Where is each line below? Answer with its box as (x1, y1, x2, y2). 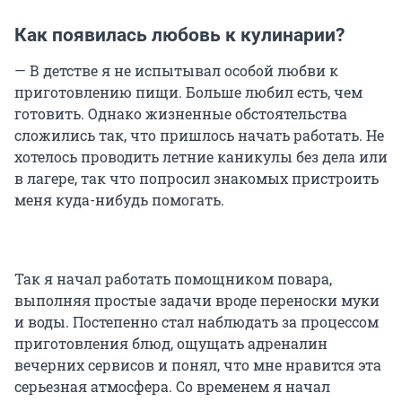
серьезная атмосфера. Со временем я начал (14, 377, 330, 397)
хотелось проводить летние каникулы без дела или (14, 147, 388, 167)
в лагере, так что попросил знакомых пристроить (14, 169, 379, 188)
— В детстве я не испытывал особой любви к (14, 61, 338, 81)
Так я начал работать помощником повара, (14, 269, 332, 289)
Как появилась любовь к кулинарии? (14, 24, 345, 47)
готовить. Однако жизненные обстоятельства (14, 104, 347, 124)
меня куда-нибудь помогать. (14, 190, 224, 210)
